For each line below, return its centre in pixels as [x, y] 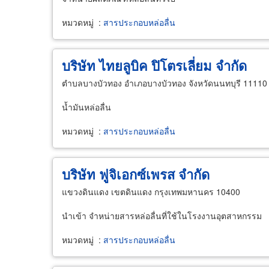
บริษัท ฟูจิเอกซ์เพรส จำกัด [136, 174]
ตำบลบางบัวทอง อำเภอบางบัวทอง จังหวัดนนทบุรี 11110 [165, 83]
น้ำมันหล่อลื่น [86, 107]
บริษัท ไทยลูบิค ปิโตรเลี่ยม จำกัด [154, 65]
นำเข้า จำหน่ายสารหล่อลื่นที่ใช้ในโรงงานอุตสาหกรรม [162, 216]
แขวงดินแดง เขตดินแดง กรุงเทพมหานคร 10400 [151, 192]
